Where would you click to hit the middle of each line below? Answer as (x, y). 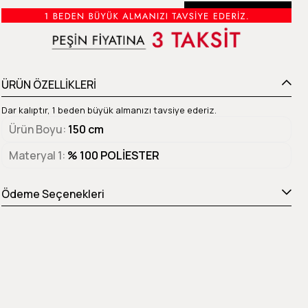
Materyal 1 (35, 156)
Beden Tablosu (245, 12)
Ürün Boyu (35, 130)
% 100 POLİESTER (113, 156)
